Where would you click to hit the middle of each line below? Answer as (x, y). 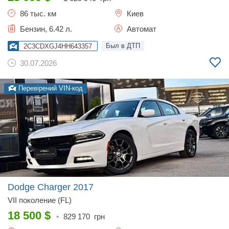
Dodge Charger (40, 187)
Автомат (141, 29)
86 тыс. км (37, 14)
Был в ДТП (123, 46)
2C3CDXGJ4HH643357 (58, 46)
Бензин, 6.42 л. (45, 29)
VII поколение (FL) (40, 200)
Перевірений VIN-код (50, 88)
